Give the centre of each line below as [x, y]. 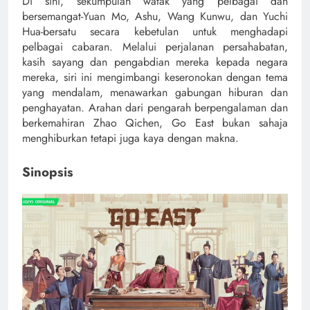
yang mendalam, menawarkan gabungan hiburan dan [155, 92]
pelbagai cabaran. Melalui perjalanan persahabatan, [155, 46]
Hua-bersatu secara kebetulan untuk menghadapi [155, 31]
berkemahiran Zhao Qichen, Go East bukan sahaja [155, 122]
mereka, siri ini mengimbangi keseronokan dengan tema [155, 77]
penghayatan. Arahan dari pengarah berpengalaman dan [155, 107]
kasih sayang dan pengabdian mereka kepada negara [155, 62]
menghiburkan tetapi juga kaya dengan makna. [130, 138]
